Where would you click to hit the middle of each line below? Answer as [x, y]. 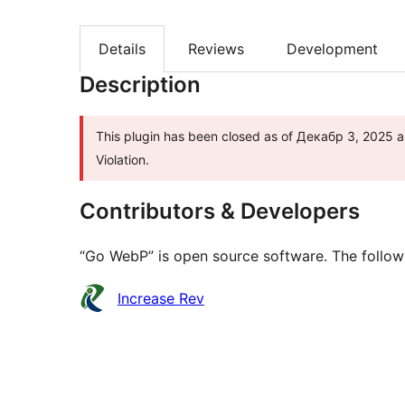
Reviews [216, 49]
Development [332, 49]
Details [122, 49]
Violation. [122, 160]
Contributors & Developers [220, 212]
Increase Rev [161, 299]
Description [140, 85]
